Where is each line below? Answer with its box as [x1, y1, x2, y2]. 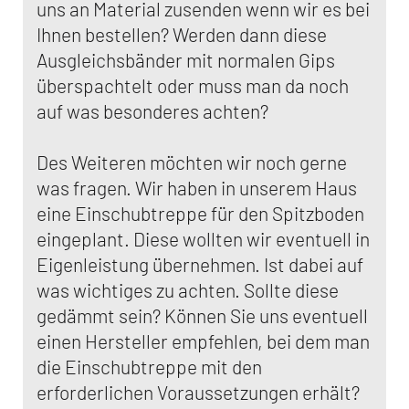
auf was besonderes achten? [37, 100, 268, 122]
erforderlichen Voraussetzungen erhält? [37, 381, 360, 404]
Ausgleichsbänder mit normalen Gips [37, 48, 335, 71]
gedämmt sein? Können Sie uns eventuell [37, 304, 368, 327]
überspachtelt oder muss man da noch [37, 74, 349, 97]
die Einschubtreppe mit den [37, 355, 262, 378]
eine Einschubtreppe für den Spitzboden [37, 202, 364, 225]
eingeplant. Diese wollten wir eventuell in [37, 227, 370, 250]
